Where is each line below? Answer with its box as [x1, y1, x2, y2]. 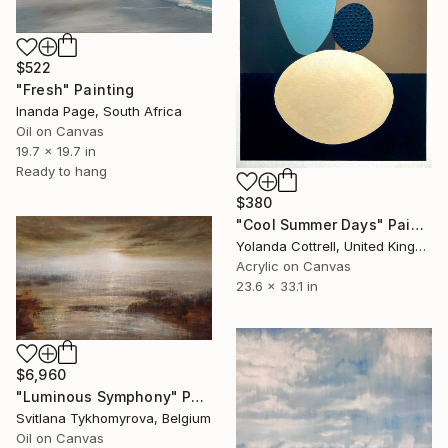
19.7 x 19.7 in [16, 143, 96, 160]
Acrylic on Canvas [236, 257, 351, 274]
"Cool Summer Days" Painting [410, 215, 424, 233]
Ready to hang [16, 163, 107, 180]
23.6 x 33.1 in [236, 277, 318, 294]
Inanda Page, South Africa [16, 103, 182, 120]
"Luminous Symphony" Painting [191, 388, 205, 406]
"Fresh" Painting [16, 81, 135, 99]
